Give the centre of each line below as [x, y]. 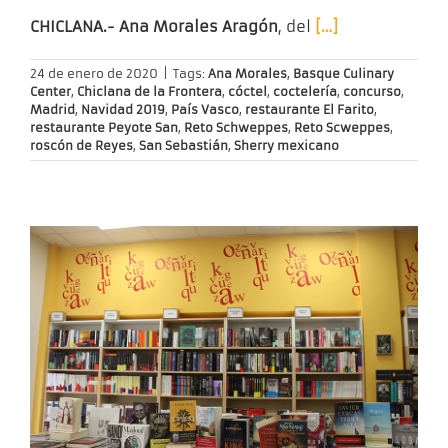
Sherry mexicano [286, 145]
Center [50, 91]
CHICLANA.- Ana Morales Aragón [154, 26]
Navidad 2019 [123, 109]
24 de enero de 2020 [94, 73]
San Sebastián [183, 145]
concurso [372, 91]
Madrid [52, 109]
